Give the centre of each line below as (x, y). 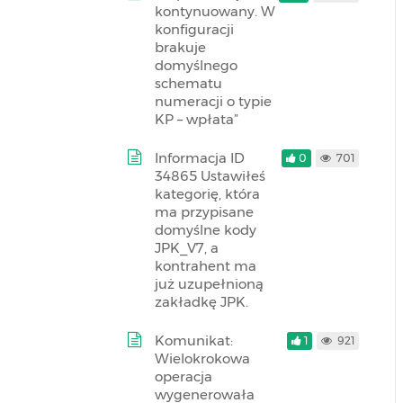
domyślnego (196, 65)
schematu (188, 83)
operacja (184, 376)
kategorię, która (207, 194)
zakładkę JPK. (201, 302)
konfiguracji (194, 29)
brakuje (180, 47)
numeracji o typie (213, 101)
